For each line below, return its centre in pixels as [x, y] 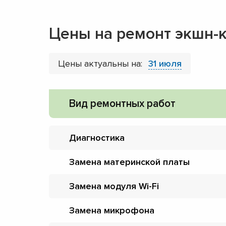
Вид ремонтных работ [122, 103]
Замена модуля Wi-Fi [114, 186]
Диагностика [97, 137]
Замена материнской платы [129, 162]
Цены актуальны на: [101, 63]
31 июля [165, 63]
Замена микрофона [112, 210]
